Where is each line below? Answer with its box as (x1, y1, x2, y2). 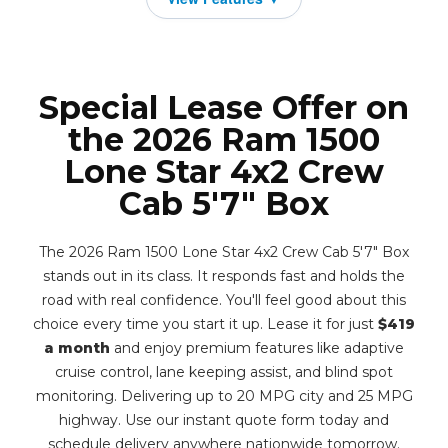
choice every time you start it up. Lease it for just (33, 315, 378, 333)
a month (44, 339, 110, 357)
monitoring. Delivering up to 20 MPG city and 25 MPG (35, 387, 413, 405)
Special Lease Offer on (39, 88, 409, 127)
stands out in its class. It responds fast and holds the (43, 267, 405, 285)
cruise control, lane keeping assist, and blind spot (55, 363, 393, 381)
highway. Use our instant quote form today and (59, 411, 389, 429)
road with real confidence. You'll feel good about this (42, 291, 406, 309)
